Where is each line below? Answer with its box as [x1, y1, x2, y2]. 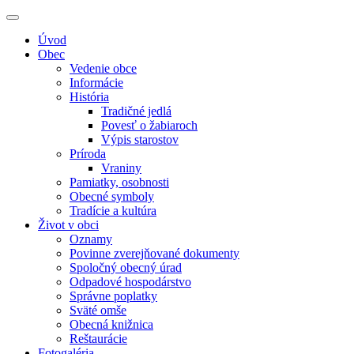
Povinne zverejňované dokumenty [70, 247, 239, 260]
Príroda [70, 147, 106, 160]
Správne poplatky [70, 289, 157, 303]
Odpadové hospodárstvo [70, 275, 191, 288]
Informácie [70, 76, 123, 89]
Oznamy [70, 232, 112, 246]
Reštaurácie [70, 332, 127, 345]
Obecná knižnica [70, 318, 153, 331]
